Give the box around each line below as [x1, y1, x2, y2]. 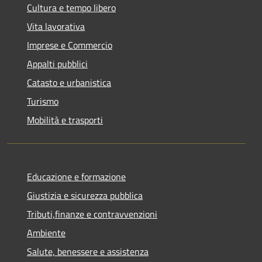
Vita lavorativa [27, 19, 85, 33]
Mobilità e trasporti [27, 112, 103, 127]
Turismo [27, 94, 58, 108]
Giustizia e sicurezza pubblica [27, 188, 143, 202]
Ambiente [27, 225, 65, 240]
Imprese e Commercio [27, 37, 112, 52]
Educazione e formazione [27, 169, 126, 184]
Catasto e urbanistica [27, 75, 111, 89]
